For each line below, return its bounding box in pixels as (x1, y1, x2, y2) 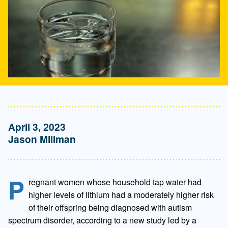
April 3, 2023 (8, 119, 66, 134)
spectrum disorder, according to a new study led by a (8, 214, 196, 226)
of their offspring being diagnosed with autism (28, 201, 192, 213)
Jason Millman (8, 131, 76, 146)
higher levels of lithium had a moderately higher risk (28, 188, 214, 201)
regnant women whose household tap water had (28, 176, 202, 188)
